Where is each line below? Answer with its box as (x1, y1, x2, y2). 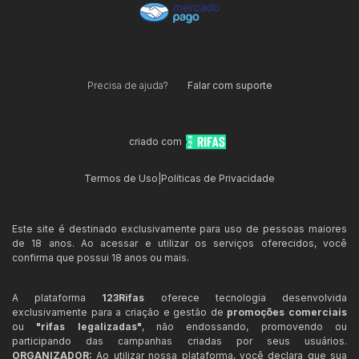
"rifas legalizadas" (36, 320, 142, 333)
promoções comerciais (227, 305, 347, 318)
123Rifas (102, 291, 145, 304)
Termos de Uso (84, 171, 158, 184)
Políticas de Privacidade (161, 171, 275, 184)
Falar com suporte (187, 79, 272, 91)
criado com (129, 135, 182, 147)
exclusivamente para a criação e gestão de (12, 305, 228, 318)
